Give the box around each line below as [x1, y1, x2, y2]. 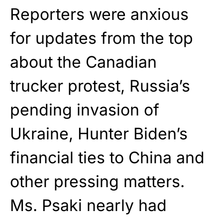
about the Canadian [10, 52, 157, 72]
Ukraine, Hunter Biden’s [10, 123, 188, 143]
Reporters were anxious [10, 4, 189, 24]
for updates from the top [10, 28, 193, 48]
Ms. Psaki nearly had [10, 195, 167, 215]
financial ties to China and [10, 147, 205, 167]
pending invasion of [10, 100, 159, 119]
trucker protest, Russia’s [10, 76, 190, 96]
